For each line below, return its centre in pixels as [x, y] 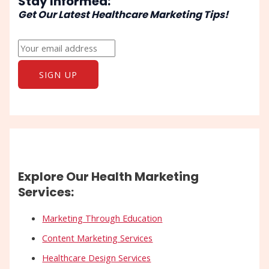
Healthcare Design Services [97, 257]
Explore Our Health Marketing [109, 176]
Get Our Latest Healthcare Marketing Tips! [123, 15]
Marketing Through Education [102, 218]
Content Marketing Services [98, 237]
